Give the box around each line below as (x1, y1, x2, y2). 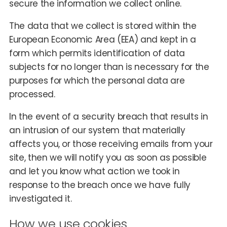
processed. (9, 88, 55, 101)
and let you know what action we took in (9, 165, 180, 178)
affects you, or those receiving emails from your (9, 138, 213, 150)
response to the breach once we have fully (9, 179, 191, 192)
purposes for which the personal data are (9, 74, 185, 87)
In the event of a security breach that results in (9, 110, 208, 123)
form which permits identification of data (9, 47, 185, 60)
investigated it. (9, 193, 72, 205)
